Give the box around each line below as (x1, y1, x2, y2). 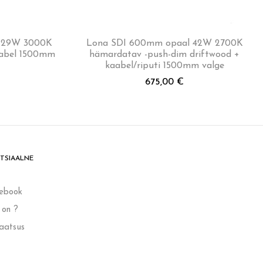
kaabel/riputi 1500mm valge (104, 60, 224, 70)
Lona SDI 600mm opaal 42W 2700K (86, 38, 243, 48)
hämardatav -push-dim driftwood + (89, 49, 240, 59)
